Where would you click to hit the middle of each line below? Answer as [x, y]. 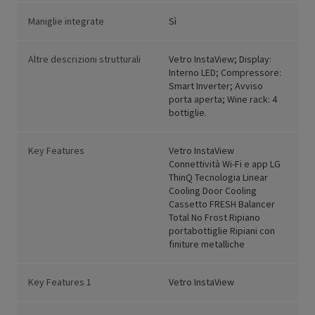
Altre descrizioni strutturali [84, 59]
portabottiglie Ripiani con [222, 231]
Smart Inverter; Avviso [216, 86]
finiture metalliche [207, 244]
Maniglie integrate [66, 21]
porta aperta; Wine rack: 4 [223, 99]
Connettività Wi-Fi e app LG [225, 164]
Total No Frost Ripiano [214, 218]
